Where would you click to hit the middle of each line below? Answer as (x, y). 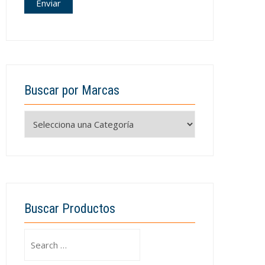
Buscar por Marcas (72, 90)
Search (37, 236)
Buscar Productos (70, 209)
